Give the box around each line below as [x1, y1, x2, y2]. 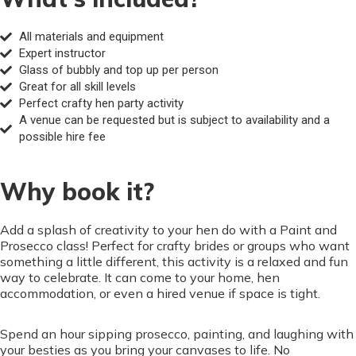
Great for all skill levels [18, 79, 136, 95]
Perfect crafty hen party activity [18, 96, 184, 111]
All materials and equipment [18, 29, 164, 44]
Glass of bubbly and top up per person [18, 63, 219, 78]
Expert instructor [18, 46, 106, 61]
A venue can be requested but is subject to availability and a [18, 113, 330, 128]
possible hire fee [18, 130, 106, 145]
